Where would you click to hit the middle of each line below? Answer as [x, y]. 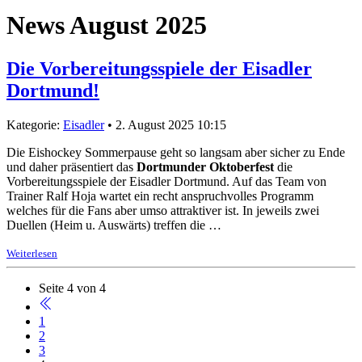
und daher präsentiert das [72, 166]
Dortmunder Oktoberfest [207, 166]
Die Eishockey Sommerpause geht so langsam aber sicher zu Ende [176, 152]
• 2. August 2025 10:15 [165, 124]
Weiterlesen [32, 253]
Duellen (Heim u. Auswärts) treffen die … [114, 225]
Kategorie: [35, 124]
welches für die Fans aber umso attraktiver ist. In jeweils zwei [163, 210]
